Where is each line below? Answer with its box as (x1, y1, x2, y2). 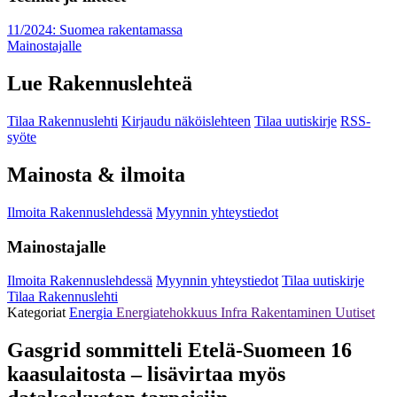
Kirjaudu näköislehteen (121, 113, 251, 129)
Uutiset (335, 305, 375, 321)
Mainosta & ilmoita (7, 163, 185, 187)
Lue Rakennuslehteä (7, 72, 192, 96)
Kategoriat (7, 305, 69, 321)
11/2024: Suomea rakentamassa (7, 22, 183, 38)
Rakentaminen (251, 305, 335, 321)
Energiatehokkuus (116, 305, 221, 321)
